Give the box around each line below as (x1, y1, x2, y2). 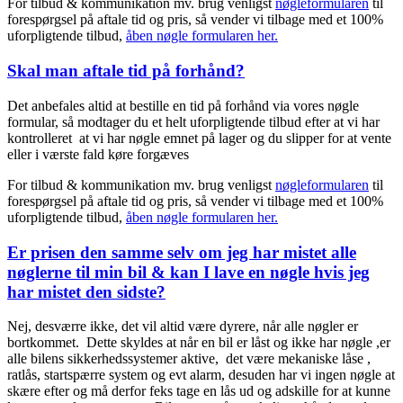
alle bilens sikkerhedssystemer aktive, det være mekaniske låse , (7, 351, 371, 367)
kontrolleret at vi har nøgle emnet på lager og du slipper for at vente (7, 130, 391, 146)
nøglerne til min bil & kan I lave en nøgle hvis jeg (7, 262, 370, 282)
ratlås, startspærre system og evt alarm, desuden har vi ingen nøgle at (7, 367, 395, 383)
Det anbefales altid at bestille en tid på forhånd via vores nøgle (7, 97, 359, 113)
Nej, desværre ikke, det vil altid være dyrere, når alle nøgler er (7, 318, 358, 335)
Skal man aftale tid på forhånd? (7, 61, 245, 81)
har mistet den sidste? (7, 282, 166, 301)
